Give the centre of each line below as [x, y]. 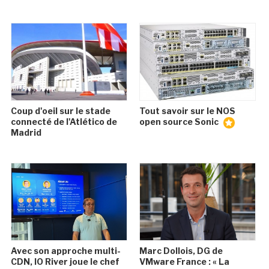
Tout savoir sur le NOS [187, 111]
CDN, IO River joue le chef [65, 261]
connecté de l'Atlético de [64, 122]
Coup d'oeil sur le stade [61, 111]
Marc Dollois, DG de [181, 251]
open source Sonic [180, 122]
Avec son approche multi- [66, 251]
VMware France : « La [184, 261]
